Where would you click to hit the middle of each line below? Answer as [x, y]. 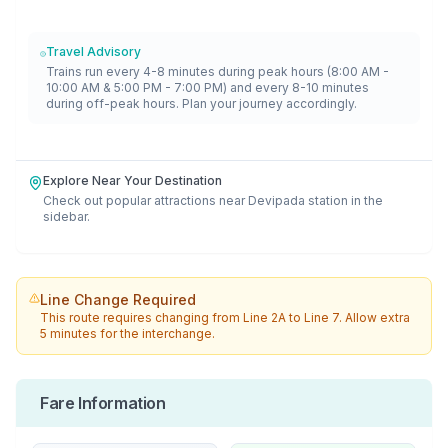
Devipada [277, 200]
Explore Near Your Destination [133, 180]
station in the [346, 200]
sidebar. [67, 216]
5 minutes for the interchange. [128, 333]
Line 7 [322, 317]
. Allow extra [375, 317]
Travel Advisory [93, 51]
